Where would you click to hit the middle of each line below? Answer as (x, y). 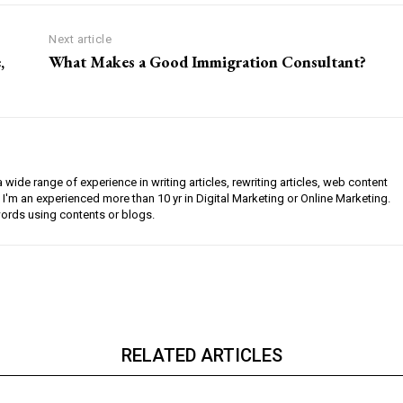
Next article (81, 40)
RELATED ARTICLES (201, 356)
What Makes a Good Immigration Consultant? (208, 62)
